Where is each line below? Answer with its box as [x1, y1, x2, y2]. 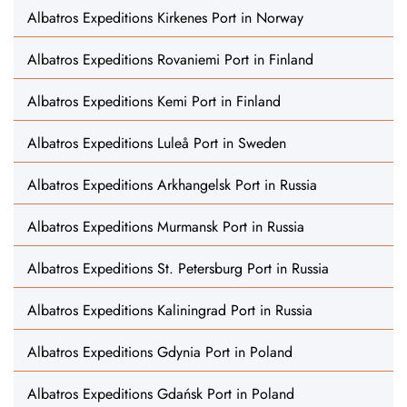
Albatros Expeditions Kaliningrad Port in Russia [27, 300, 313, 321]
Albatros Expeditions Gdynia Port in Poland [27, 342, 293, 362]
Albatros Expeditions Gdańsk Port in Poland [27, 383, 294, 404]
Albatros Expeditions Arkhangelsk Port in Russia [27, 174, 317, 195]
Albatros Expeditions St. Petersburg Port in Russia [27, 258, 329, 279]
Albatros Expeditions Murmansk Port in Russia [27, 216, 304, 237]
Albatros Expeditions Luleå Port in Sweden [27, 133, 286, 154]
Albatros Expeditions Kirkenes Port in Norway [27, 7, 303, 28]
